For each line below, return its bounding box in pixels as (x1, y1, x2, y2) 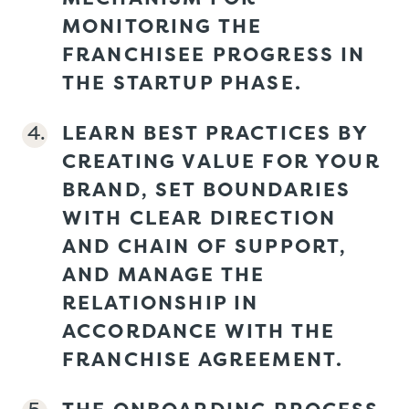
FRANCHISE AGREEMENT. (62, 344, 344, 372)
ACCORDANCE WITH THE (62, 316, 336, 344)
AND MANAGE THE (62, 259, 266, 288)
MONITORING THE (62, 11, 263, 39)
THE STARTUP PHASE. (62, 68, 302, 96)
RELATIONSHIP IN (62, 288, 259, 316)
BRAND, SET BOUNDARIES (62, 174, 351, 203)
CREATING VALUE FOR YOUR (62, 146, 381, 174)
